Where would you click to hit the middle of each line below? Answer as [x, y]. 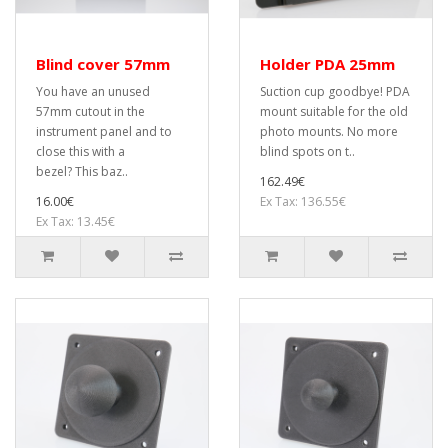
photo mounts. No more [329, 131]
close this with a [80, 151]
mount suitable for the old [334, 111]
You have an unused [93, 91]
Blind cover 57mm [103, 64]
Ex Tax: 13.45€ [75, 221]
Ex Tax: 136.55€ [303, 201]
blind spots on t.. [307, 151]
